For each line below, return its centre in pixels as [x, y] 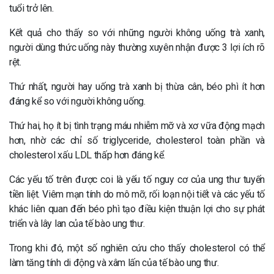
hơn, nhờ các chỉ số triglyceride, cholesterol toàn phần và [137, 141]
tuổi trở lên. [31, 9]
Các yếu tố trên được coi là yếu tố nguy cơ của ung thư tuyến [137, 180]
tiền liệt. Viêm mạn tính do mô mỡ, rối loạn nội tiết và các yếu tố [137, 194]
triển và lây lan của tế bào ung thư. [77, 224]
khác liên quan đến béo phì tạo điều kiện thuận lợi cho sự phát [137, 209]
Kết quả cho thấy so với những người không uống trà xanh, [137, 33]
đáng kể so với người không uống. [77, 102]
